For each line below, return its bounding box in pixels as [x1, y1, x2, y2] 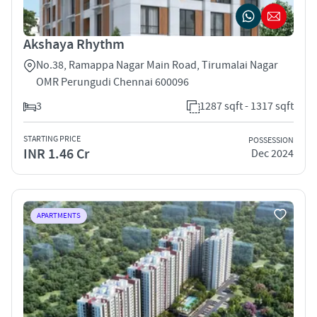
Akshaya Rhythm [23, 35, 125, 54]
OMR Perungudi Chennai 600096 [36, 74, 189, 89]
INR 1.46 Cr [23, 144, 89, 163]
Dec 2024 [251, 146, 294, 161]
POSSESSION [248, 135, 294, 146]
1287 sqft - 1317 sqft [200, 98, 294, 113]
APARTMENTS [37, 210, 81, 221]
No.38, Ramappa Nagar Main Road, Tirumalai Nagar [36, 57, 278, 72]
